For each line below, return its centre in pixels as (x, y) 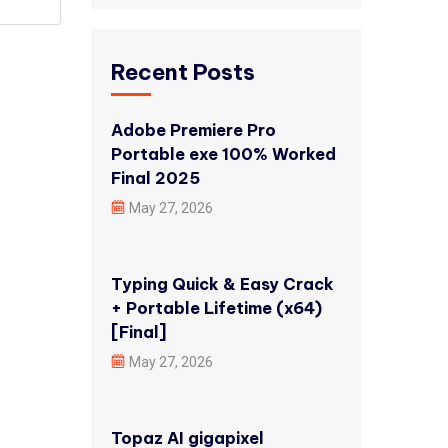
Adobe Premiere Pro (193, 130)
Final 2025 (155, 178)
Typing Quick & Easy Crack (222, 284)
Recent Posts (183, 72)
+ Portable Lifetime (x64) (216, 308)
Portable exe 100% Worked (223, 154)
